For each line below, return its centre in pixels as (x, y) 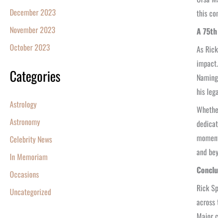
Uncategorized (30, 192)
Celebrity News (31, 139)
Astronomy (25, 122)
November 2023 (33, 30)
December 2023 (33, 12)
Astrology (23, 104)
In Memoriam (29, 157)
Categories (35, 76)
